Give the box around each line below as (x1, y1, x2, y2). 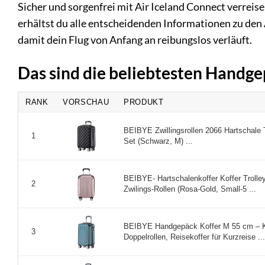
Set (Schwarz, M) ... (124, 136, 193, 146)
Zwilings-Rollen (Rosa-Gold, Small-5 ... (124, 184, 256, 193)
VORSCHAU (63, 97, 109, 106)
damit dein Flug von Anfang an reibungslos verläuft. (18, 33, 252, 46)
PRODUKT (124, 97, 164, 106)
